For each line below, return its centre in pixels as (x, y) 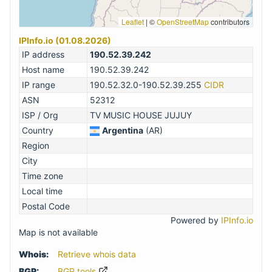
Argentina (123, 131)
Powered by (196, 220)
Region (36, 146)
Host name (43, 70)
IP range (39, 85)
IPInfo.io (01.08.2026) (65, 41)
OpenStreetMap (183, 22)
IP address (43, 55)
